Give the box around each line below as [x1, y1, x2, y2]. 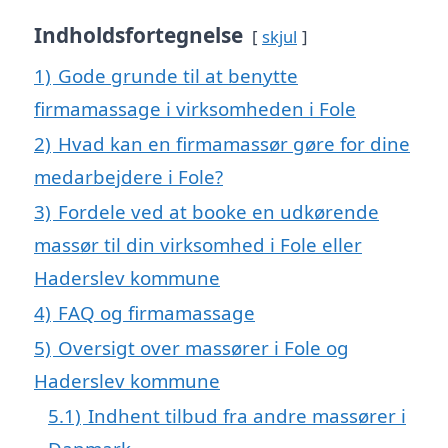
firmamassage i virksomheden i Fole [34, 95, 356, 121]
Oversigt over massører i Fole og [58, 334, 349, 360]
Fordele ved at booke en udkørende [58, 198, 379, 224]
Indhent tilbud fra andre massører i [88, 402, 406, 428]
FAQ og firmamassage [58, 299, 255, 325]
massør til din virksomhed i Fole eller [34, 231, 362, 257]
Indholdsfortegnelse [34, 20, 243, 49]
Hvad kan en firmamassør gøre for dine [58, 130, 410, 156]
